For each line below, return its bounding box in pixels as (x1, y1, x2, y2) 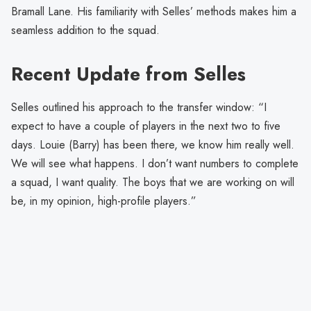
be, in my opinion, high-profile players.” (11, 193, 196, 210)
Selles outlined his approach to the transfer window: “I (11, 99, 267, 116)
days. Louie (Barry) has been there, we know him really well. (11, 137, 294, 153)
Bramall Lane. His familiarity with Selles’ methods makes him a (11, 3, 296, 20)
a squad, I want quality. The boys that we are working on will (11, 174, 294, 191)
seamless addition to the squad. (11, 22, 160, 39)
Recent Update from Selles (11, 60, 246, 88)
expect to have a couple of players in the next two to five (11, 118, 280, 135)
